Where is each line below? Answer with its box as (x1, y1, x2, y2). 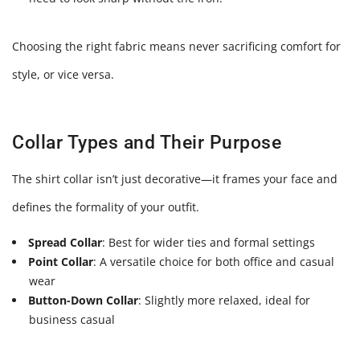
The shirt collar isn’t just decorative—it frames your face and (12, 171, 337, 187)
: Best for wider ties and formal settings (102, 234, 316, 250)
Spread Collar (28, 234, 103, 250)
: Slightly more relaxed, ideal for (138, 292, 311, 308)
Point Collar (28, 253, 94, 269)
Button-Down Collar (28, 292, 139, 308)
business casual (29, 311, 116, 327)
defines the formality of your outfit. (12, 199, 199, 215)
